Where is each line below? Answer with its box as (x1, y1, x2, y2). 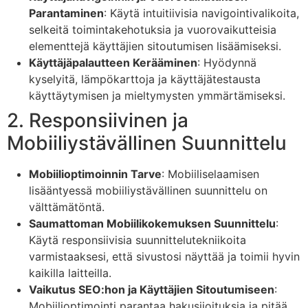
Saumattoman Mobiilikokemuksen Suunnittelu (29, 216, 276, 230)
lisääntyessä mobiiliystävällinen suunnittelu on (29, 183, 267, 197)
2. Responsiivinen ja (7, 108, 188, 132)
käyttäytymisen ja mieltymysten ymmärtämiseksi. (29, 88, 285, 102)
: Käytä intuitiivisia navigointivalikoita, (104, 5, 299, 20)
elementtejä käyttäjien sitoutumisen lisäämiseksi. (29, 38, 281, 53)
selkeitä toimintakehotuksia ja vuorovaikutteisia (29, 22, 276, 36)
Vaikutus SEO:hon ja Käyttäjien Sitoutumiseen (29, 282, 274, 296)
